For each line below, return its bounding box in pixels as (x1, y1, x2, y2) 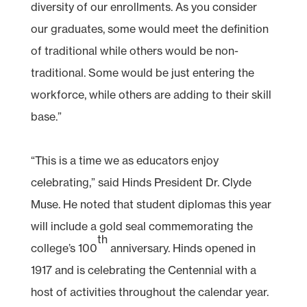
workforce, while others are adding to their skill (30, 87, 271, 101)
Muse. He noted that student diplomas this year (30, 197, 271, 211)
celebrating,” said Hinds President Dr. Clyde (30, 175, 251, 189)
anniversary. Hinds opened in (107, 241, 256, 255)
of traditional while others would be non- (30, 43, 238, 58)
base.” (30, 109, 62, 123)
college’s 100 (30, 241, 97, 255)
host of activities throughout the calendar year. (30, 284, 269, 299)
